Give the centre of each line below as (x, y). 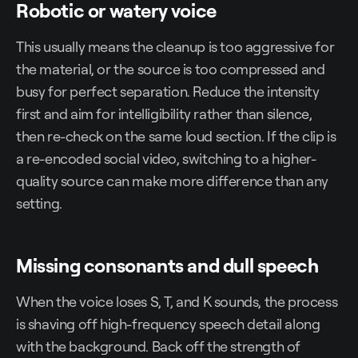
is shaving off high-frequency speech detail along (168, 324)
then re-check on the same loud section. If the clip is (176, 136)
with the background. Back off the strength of (159, 346)
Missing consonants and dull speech (167, 266)
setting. (39, 203)
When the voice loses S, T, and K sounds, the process (177, 302)
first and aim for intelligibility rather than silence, (164, 114)
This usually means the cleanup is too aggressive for (175, 47)
